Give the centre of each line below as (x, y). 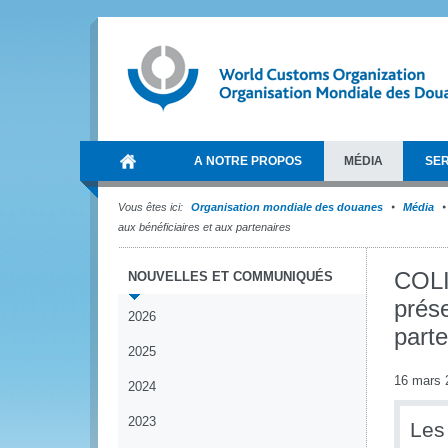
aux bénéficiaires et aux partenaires (204, 227)
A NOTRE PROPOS (248, 161)
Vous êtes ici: (150, 207)
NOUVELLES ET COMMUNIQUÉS (230, 276)
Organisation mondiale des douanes (287, 207)
